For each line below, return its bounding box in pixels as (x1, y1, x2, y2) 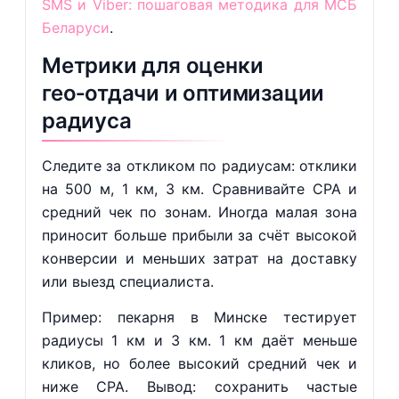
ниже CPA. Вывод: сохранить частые (41, 378, 358, 395)
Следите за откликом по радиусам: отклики (41, 157, 358, 175)
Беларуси (41, 19, 110, 37)
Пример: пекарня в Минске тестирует (41, 308, 358, 326)
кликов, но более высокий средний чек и (41, 354, 358, 372)
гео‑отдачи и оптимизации (41, 80, 325, 106)
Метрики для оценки (41, 53, 264, 78)
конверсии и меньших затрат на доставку (41, 249, 358, 267)
